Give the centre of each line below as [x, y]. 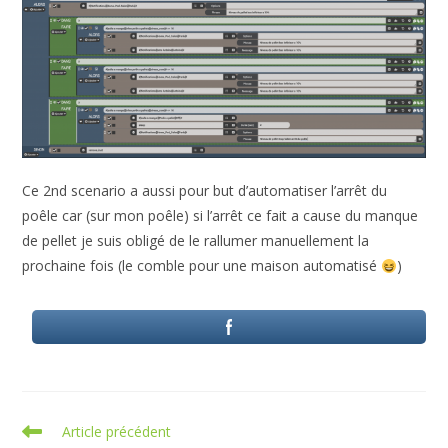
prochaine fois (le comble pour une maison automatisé [202, 266]
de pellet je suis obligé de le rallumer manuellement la [196, 241]
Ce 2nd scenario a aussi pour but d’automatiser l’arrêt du [205, 191]
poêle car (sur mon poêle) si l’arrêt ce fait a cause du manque [220, 216]
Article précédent [117, 432]
